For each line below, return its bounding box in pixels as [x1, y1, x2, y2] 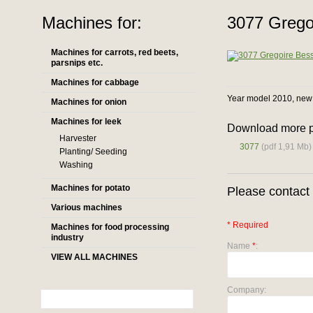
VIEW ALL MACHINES [51, 252, 138, 262]
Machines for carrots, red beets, [51, 48, 178, 57]
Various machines [51, 203, 122, 212]
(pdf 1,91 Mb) [261, 142, 312, 152]
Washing [59, 160, 93, 170]
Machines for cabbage [51, 78, 139, 87]
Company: [227, 285, 266, 295]
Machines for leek [51, 117, 122, 126]
